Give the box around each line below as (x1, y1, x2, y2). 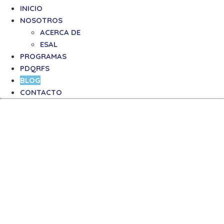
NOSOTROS (20, 15, 62, 25)
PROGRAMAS (20, 51, 66, 61)
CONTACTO (20, 87, 62, 97)
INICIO (20, 3, 42, 13)
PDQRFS (20, 63, 49, 73)
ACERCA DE (40, 27, 80, 37)
